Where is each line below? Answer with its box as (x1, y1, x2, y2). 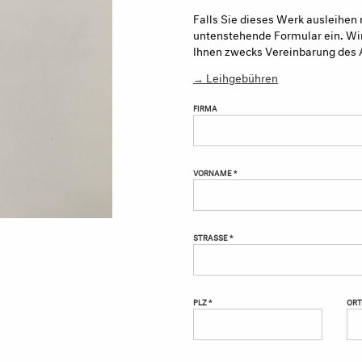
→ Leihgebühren (193, 67, 278, 85)
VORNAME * (193, 166, 237, 179)
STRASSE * (193, 231, 233, 243)
